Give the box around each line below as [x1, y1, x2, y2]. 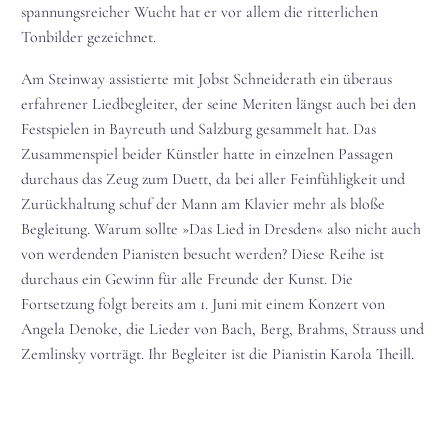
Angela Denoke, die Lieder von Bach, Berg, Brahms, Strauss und [21, 319, 424, 340]
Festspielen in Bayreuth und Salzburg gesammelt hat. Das [21, 119, 376, 140]
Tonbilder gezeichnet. [21, 26, 156, 47]
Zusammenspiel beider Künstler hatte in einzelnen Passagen [21, 144, 393, 165]
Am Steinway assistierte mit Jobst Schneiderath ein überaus [21, 69, 392, 90]
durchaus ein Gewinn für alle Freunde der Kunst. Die [21, 269, 353, 290]
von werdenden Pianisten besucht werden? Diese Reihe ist [21, 244, 384, 265]
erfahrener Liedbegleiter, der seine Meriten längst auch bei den [21, 94, 416, 115]
